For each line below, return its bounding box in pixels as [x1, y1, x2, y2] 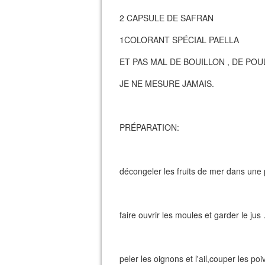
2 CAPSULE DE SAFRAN [119, 12, 214, 24]
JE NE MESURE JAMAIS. [119, 77, 214, 89]
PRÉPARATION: [119, 121, 179, 133]
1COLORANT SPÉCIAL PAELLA [119, 34, 239, 46]
